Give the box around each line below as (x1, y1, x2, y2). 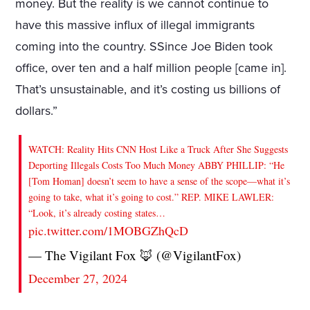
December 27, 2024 (28, 269, 128, 286)
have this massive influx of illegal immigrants (15, 17, 255, 33)
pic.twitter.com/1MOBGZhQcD (28, 221, 189, 239)
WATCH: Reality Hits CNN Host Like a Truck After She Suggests (28, 142, 289, 156)
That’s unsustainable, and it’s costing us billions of (15, 81, 281, 97)
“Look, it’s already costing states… (28, 206, 166, 219)
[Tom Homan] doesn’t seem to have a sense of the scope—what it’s (28, 174, 291, 188)
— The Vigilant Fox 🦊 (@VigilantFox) (28, 246, 241, 264)
